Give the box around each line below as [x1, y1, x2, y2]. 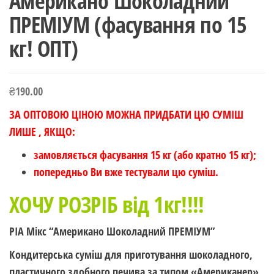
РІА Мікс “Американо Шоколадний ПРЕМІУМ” [9, 224, 215, 239]
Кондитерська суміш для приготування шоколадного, [9, 247, 253, 262]
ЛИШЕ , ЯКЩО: [9, 124, 75, 139]
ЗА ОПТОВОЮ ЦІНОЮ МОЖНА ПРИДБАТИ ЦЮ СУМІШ [9, 107, 243, 122]
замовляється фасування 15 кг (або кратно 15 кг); [34, 147, 256, 163]
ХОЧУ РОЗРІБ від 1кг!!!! [9, 190, 204, 220]
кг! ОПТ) [9, 34, 78, 64]
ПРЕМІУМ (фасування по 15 [9, 10, 247, 40]
